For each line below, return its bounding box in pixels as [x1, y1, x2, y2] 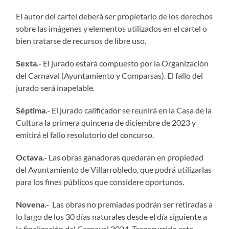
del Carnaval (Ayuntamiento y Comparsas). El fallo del [16, 70, 203, 80]
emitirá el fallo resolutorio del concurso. [16, 129, 154, 140]
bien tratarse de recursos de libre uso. [16, 35, 147, 45]
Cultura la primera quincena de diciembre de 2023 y [16, 117, 196, 127]
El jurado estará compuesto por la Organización [41, 58, 209, 68]
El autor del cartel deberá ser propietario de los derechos [16, 11, 213, 21]
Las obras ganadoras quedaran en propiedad [47, 152, 204, 162]
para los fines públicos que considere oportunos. [16, 176, 185, 187]
